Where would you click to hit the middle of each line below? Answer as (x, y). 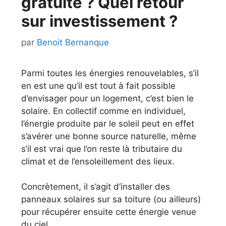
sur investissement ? (99, 21)
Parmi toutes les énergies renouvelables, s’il (110, 73)
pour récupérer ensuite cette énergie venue (109, 212)
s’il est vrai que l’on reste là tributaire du (102, 149)
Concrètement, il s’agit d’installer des (96, 187)
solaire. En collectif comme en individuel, (103, 111)
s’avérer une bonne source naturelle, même (109, 136)
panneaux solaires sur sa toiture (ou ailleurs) (111, 199)
